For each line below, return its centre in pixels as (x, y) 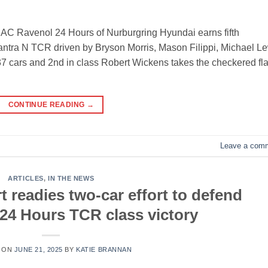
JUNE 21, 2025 (38, 250)
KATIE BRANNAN (104, 250)
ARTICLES (26, 179)
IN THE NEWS (71, 179)
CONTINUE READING (47, 105)
